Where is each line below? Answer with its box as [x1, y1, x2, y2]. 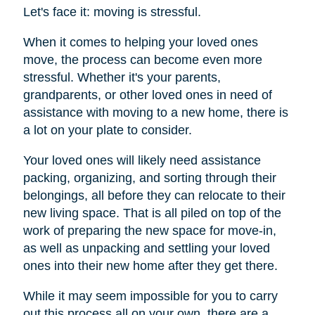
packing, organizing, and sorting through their [22, 171, 276, 186]
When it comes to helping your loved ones [22, 35, 258, 50]
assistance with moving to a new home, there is [22, 105, 288, 120]
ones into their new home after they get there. [22, 259, 278, 274]
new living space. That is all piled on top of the [22, 206, 281, 221]
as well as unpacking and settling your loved [22, 241, 270, 256]
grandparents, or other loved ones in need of [22, 88, 272, 103]
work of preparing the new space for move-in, [22, 224, 276, 238]
